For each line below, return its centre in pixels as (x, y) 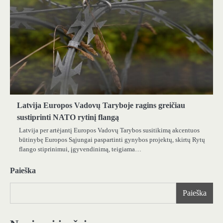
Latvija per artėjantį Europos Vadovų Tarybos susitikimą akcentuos (109, 130)
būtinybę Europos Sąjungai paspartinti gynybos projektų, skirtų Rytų (112, 140)
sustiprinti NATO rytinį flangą (68, 117)
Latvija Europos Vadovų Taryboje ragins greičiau (101, 106)
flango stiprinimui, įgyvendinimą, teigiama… (80, 149)
